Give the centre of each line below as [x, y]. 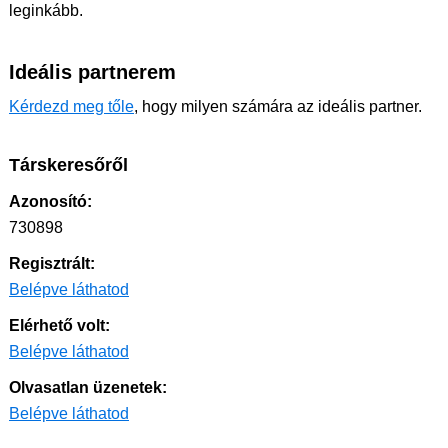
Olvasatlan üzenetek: [88, 387]
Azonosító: [50, 201]
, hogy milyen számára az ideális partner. [278, 106]
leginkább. [46, 10]
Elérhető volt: [59, 325]
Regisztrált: [52, 263]
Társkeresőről [68, 165]
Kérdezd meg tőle [71, 106]
